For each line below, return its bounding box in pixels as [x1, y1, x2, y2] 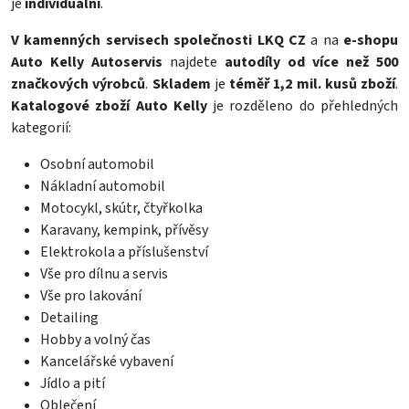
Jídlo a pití [40, 373, 105, 393]
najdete [163, 52, 225, 72]
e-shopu [343, 30, 398, 50]
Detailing [40, 308, 99, 328]
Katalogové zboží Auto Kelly [11, 96, 207, 116]
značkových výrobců [11, 74, 146, 94]
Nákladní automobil [40, 176, 165, 196]
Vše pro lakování [40, 286, 142, 306]
